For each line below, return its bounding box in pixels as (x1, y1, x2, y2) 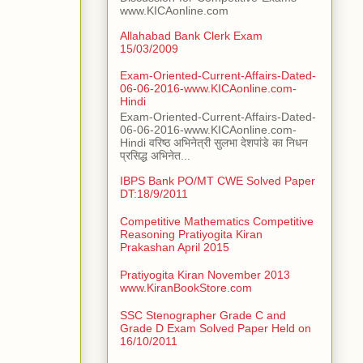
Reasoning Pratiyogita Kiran (120, 228, 263, 241)
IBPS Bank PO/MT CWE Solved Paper (120, 174, 315, 188)
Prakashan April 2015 (120, 241, 229, 254)
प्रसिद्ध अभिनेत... (120, 149, 190, 163)
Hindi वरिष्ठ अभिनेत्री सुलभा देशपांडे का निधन (120, 136, 308, 150)
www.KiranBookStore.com (120, 280, 252, 294)
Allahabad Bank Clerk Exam (120, 28, 263, 42)
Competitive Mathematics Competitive (120, 215, 314, 228)
